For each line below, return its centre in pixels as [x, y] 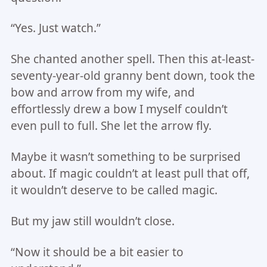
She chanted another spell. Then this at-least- [132, 59]
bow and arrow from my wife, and [103, 93]
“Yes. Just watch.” [55, 28]
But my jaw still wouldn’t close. [92, 221]
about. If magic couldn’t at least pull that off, [130, 174]
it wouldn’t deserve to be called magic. [114, 190]
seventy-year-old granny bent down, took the [133, 76]
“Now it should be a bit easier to [97, 252]
